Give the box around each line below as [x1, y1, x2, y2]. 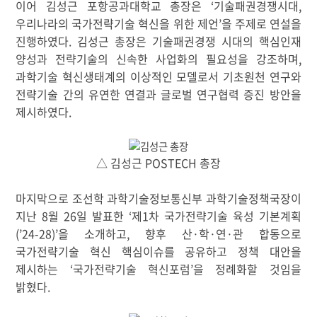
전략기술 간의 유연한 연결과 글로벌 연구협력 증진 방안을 [16, 85, 301, 103]
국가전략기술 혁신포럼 [72, 260, 190, 277]
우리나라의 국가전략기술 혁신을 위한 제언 [16, 14, 219, 32]
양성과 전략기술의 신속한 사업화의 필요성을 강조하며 [16, 50, 299, 67]
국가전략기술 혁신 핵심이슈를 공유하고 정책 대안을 [16, 242, 301, 260]
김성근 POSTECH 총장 [108, 154, 221, 171]
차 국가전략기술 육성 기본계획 [148, 207, 301, 224]
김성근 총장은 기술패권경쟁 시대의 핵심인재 [77, 32, 301, 50]
